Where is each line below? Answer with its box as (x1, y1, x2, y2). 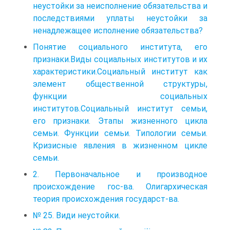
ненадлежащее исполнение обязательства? (33, 25, 203, 35)
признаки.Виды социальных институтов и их (33, 54, 207, 64)
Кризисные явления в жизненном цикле (33, 140, 207, 150)
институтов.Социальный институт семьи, (33, 103, 207, 113)
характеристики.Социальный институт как (33, 66, 207, 76)
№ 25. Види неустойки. (33, 210, 120, 220)
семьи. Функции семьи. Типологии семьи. (33, 128, 207, 138)
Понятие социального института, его (33, 42, 207, 52)
